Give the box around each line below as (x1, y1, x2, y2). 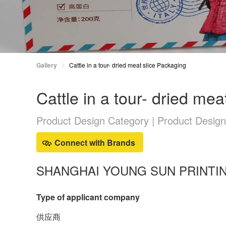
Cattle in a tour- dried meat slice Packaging (69, 61, 186, 69)
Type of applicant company (36, 191, 140, 203)
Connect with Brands (54, 137, 135, 148)
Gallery (36, 61, 57, 70)
